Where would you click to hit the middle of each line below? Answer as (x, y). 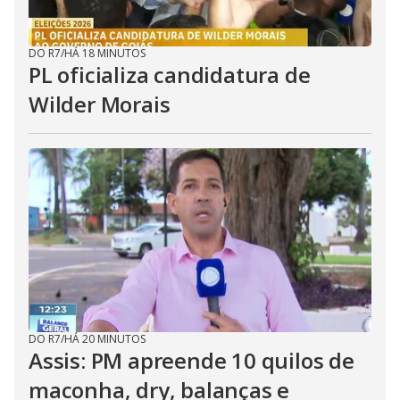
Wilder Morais (100, 104)
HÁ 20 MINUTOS (105, 339)
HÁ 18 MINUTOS (105, 53)
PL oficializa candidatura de (170, 75)
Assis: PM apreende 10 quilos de (192, 360)
